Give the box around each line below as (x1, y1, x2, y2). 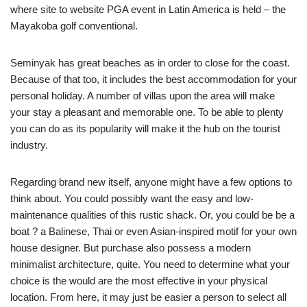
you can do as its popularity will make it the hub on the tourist (10, 123, 280, 135)
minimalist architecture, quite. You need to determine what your (10, 258, 290, 271)
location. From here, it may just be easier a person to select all (10, 291, 286, 304)
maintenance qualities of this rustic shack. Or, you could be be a (10, 209, 295, 221)
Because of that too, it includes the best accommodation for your (10, 73, 297, 86)
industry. (10, 139, 48, 151)
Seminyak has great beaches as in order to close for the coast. (10, 57, 290, 69)
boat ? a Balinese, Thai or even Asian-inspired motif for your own (10, 225, 297, 238)
